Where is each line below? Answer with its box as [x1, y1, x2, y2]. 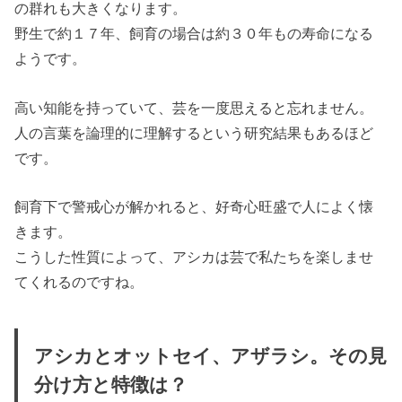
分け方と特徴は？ [33, 374, 188, 397]
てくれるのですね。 [14, 273, 144, 290]
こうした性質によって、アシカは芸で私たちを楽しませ [14, 248, 374, 265]
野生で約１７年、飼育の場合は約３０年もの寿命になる [14, 25, 374, 42]
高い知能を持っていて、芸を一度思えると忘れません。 [14, 99, 374, 116]
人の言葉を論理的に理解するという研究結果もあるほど [14, 124, 374, 141]
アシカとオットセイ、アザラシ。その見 [33, 345, 387, 368]
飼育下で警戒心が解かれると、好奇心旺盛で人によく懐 [14, 197, 374, 214]
